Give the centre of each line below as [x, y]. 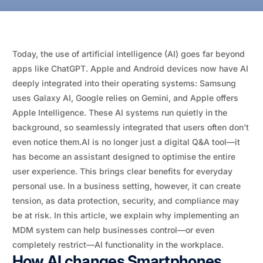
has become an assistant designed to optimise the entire [124, 156]
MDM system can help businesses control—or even [113, 230]
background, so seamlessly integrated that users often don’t [130, 127]
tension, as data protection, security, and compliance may [125, 200]
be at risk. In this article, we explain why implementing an [125, 215]
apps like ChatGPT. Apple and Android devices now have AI [130, 68]
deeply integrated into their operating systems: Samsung [124, 83]
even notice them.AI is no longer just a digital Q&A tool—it [126, 142]
